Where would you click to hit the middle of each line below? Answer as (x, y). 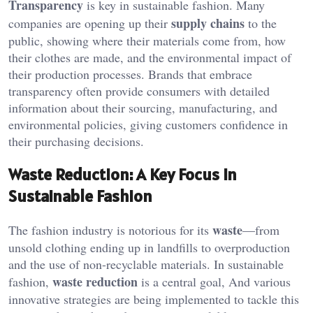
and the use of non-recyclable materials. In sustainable (146, 264)
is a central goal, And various (214, 281)
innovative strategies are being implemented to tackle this (154, 299)
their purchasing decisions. (76, 141)
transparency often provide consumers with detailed (139, 90)
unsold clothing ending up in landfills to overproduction (149, 247)
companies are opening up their (90, 23)
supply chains (208, 23)
